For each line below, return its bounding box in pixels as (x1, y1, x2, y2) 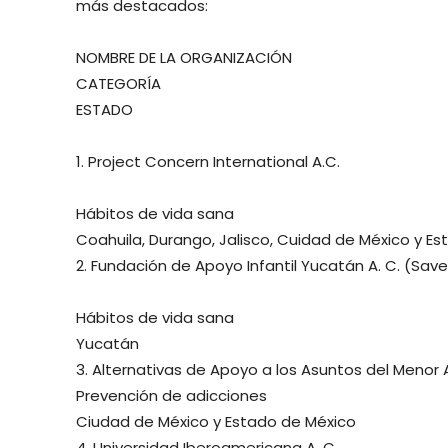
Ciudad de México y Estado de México (76, 411, 356, 433)
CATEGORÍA (76, 73, 161, 95)
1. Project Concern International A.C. (76, 151, 340, 173)
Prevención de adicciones (76, 385, 267, 407)
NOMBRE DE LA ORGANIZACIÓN (76, 47, 292, 69)
